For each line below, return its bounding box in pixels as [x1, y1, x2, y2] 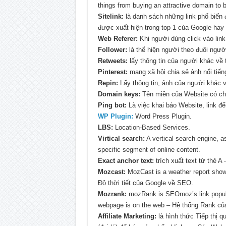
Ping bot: [97, 101, 127, 109]
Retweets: [97, 57, 128, 65]
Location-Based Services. [112, 124, 190, 132]
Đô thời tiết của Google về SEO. [97, 179, 193, 187]
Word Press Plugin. [133, 112, 192, 121]
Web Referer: [97, 35, 138, 43]
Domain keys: [97, 90, 140, 98]
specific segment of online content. [97, 146, 200, 154]
